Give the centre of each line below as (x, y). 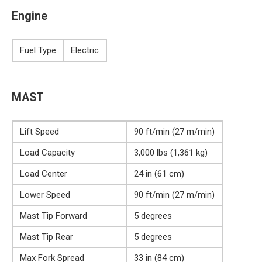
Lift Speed (39, 132)
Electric (85, 51)
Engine (30, 16)
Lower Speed (45, 195)
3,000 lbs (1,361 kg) (171, 153)
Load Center (44, 174)
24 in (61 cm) (159, 174)
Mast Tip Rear (46, 237)
